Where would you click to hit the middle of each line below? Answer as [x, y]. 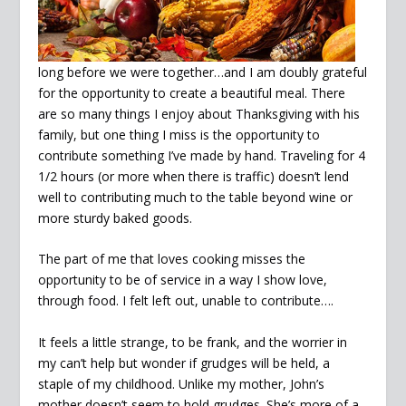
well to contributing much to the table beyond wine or [196, 197]
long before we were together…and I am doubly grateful [203, 72]
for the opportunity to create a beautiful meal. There [192, 92]
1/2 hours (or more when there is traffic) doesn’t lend [194, 176]
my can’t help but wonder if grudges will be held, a [184, 362]
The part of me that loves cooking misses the [172, 259]
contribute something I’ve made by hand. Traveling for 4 [202, 155]
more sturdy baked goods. [116, 217]
